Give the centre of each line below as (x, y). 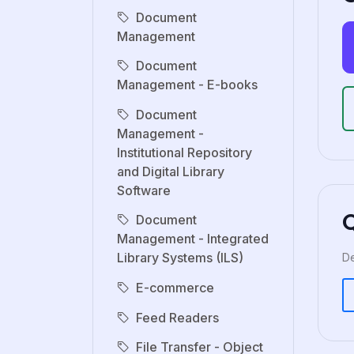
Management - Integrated (193, 239)
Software (144, 190)
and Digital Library (171, 171)
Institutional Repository (185, 152)
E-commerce (175, 287)
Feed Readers (177, 317)
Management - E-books (187, 85)
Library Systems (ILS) (180, 258)
